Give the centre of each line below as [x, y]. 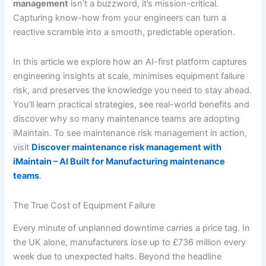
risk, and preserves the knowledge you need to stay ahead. [133, 91]
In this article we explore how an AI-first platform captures [130, 62]
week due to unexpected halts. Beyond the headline [118, 256]
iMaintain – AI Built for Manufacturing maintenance [119, 162]
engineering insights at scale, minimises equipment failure [129, 76]
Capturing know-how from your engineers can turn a [120, 18]
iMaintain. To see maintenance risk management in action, [130, 133]
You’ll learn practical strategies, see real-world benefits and [132, 105]
